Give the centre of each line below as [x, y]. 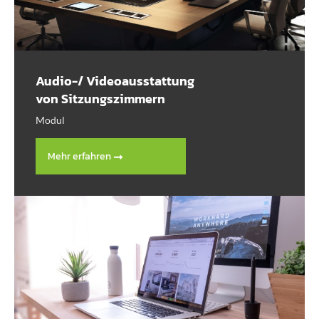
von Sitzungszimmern [100, 99]
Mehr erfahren [80, 156]
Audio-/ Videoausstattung [115, 81]
